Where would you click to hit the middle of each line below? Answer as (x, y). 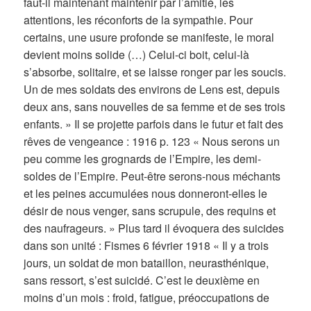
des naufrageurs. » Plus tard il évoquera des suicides (154, 228)
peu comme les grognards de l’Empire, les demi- (143, 159)
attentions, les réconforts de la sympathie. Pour (138, 20)
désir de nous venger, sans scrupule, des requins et (150, 211)
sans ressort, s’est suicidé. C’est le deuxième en (142, 280)
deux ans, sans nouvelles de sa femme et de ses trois (155, 107)
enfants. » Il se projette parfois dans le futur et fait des (154, 124)
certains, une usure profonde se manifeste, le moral (149, 37)
